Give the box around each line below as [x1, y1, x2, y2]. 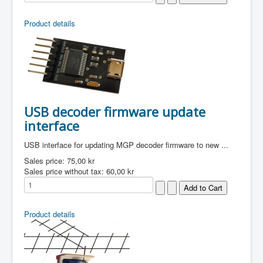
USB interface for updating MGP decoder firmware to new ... [24, 139, 228, 150]
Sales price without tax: [24, 166, 106, 177]
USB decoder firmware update [24, 103, 205, 120]
